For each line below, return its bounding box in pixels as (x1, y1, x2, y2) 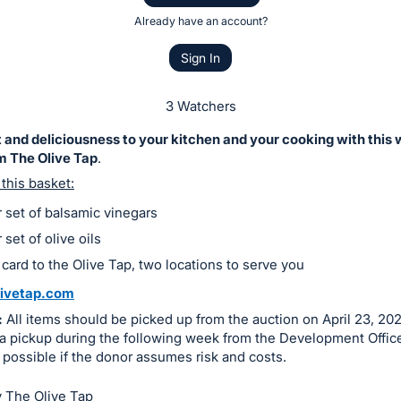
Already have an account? (133, 14, 268, 29)
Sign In (181, 49, 220, 65)
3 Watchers (165, 97, 236, 115)
